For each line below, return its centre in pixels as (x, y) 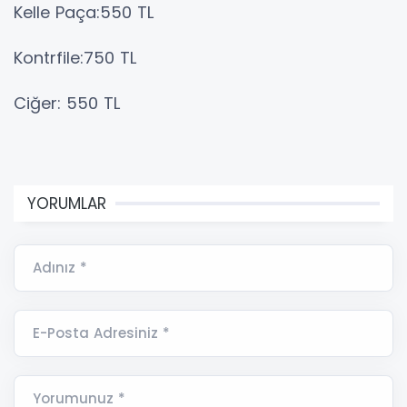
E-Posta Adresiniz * (101, 333)
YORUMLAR (67, 204)
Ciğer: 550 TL (67, 104)
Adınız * (60, 268)
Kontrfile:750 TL (75, 58)
